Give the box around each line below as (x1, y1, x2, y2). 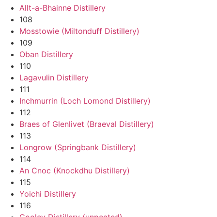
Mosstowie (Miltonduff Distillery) (19, 26, 139, 36)
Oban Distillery (19, 49, 73, 59)
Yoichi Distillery (19, 188, 76, 199)
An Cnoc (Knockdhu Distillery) (19, 165, 130, 175)
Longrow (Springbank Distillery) (19, 142, 136, 152)
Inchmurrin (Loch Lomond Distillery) (19, 95, 151, 106)
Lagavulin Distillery (19, 72, 89, 82)
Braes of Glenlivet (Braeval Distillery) (19, 119, 154, 129)
